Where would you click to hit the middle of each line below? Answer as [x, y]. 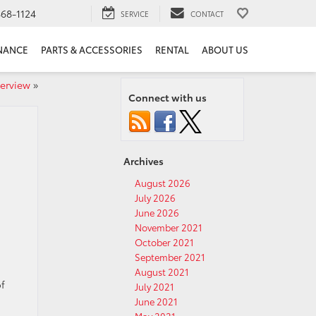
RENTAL [172, 50]
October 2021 [164, 242]
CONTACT [207, 13]
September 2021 [170, 257]
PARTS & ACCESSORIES [92, 50]
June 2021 [156, 301]
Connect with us [168, 97]
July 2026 [155, 197]
